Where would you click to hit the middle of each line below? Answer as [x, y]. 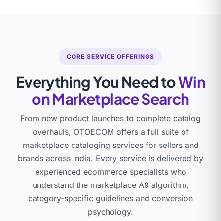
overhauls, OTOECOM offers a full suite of [110, 131]
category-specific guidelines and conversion [110, 198]
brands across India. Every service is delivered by [110, 158]
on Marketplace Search [110, 98]
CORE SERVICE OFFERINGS [110, 56]
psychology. [110, 211]
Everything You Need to [97, 82]
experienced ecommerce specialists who [110, 171]
